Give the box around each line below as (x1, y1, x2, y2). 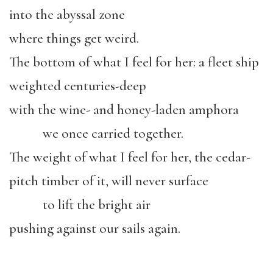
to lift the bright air (9, 196, 151, 213)
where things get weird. (9, 30, 139, 47)
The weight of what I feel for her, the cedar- (9, 149, 250, 166)
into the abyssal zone (9, 6, 125, 23)
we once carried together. (9, 125, 183, 142)
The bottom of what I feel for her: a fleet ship (9, 54, 259, 71)
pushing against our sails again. (9, 220, 180, 237)
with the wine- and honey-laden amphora (9, 101, 239, 118)
